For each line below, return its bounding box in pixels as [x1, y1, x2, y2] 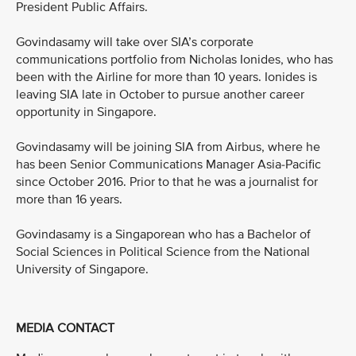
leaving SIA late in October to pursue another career [16, 87, 304, 103]
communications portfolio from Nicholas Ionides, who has [16, 52, 333, 68]
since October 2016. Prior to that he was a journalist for [16, 174, 318, 190]
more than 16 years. [16, 192, 122, 207]
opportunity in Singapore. [16, 104, 157, 120]
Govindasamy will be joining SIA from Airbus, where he [16, 139, 320, 155]
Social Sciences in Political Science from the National [16, 244, 310, 260]
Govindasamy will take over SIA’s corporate [16, 34, 253, 50]
